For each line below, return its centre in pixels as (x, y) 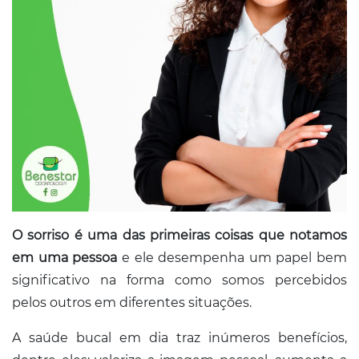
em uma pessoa (65, 258)
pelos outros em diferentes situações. (132, 303)
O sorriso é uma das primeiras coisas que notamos (179, 235)
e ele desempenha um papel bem (232, 258)
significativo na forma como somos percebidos (179, 280)
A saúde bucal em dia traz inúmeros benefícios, (179, 338)
